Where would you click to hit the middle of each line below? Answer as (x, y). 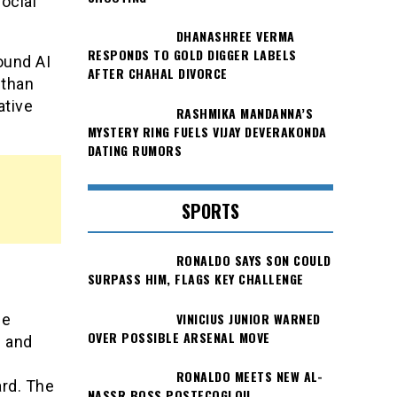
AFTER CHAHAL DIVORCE (157, 74)
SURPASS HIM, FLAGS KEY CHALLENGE (195, 279)
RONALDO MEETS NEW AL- (249, 376)
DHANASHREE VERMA (235, 36)
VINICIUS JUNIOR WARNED (248, 318)
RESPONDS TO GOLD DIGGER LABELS (192, 55)
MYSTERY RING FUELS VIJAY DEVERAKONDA (207, 131)
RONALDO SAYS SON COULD (253, 261)
